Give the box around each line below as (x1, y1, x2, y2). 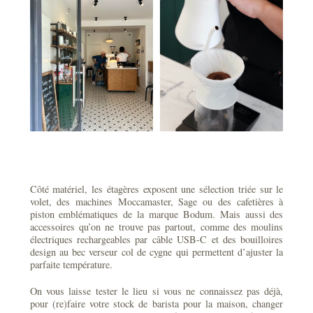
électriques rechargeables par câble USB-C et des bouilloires (29, 232, 284, 246)
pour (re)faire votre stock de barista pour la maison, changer (29, 296, 284, 310)
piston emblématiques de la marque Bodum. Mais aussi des (29, 207, 284, 221)
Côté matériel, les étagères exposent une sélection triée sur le (29, 182, 284, 196)
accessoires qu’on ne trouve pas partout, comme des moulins (29, 219, 284, 233)
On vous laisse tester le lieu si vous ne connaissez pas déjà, (29, 284, 284, 298)
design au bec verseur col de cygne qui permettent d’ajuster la (29, 245, 284, 259)
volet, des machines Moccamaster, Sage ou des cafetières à (29, 194, 284, 208)
